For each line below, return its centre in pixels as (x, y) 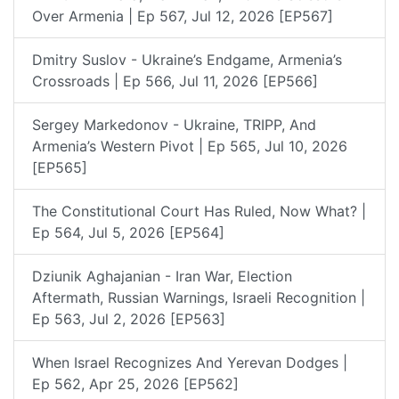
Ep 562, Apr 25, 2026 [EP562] (135, 383)
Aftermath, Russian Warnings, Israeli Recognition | (199, 297)
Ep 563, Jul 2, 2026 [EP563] (129, 318)
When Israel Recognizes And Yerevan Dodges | (190, 362)
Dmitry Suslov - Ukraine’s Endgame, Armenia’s (187, 59)
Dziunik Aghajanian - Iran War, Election (162, 276)
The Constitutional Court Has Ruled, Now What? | (199, 211)
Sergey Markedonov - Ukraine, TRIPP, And (174, 124)
